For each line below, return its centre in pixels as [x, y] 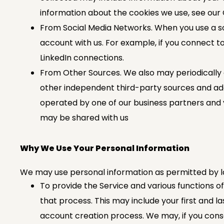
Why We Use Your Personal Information [105, 148]
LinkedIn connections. [82, 58]
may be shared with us [84, 118]
